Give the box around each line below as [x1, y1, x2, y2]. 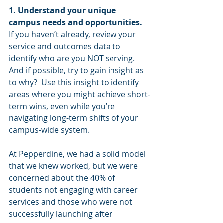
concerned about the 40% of [9, 172, 117, 184]
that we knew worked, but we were [9, 160, 140, 172]
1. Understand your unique [9, 5, 118, 16]
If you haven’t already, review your [9, 29, 138, 40]
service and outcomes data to [9, 41, 122, 52]
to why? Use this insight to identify [9, 77, 141, 88]
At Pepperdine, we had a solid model [9, 148, 148, 160]
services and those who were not [9, 196, 134, 208]
